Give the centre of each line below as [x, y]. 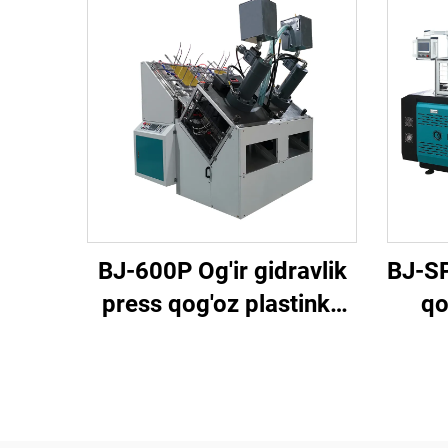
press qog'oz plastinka [222, 304]
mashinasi [222, 337]
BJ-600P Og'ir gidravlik [222, 271]
